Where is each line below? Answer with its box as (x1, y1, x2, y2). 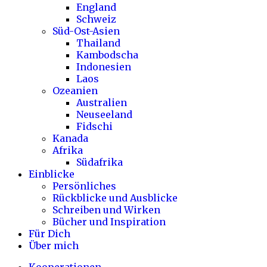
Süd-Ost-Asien (52, 25, 120, 38)
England (76, 1, 116, 14)
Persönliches (52, 180, 116, 193)
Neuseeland (76, 108, 132, 121)
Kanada (52, 132, 88, 145)
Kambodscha (76, 49, 138, 61)
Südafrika (76, 156, 123, 169)
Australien (76, 97, 127, 109)
